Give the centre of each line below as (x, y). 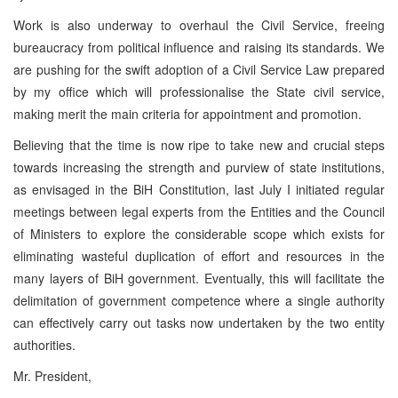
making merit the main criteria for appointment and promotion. (187, 113)
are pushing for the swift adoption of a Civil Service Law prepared (199, 69)
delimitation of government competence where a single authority (199, 300)
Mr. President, (52, 375)
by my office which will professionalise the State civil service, (199, 91)
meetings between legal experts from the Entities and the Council (199, 211)
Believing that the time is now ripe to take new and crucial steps (199, 144)
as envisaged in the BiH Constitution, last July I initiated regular (199, 189)
